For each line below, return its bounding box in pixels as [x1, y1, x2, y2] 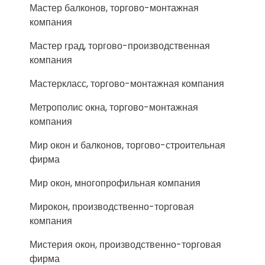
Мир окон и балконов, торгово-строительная [30, 138, 225, 152]
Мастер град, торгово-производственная [30, 39, 210, 53]
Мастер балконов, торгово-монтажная [30, 1, 199, 15]
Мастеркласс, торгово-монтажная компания [30, 77, 224, 91]
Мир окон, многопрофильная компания [30, 176, 201, 190]
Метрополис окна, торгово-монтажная [30, 101, 198, 114]
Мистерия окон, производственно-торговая [30, 238, 221, 251]
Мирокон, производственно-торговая [30, 200, 194, 214]
